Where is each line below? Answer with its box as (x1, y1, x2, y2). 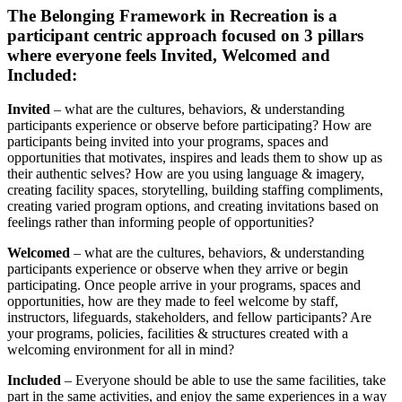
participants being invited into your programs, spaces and (7, 134, 328, 150)
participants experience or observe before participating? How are (7, 118, 371, 134)
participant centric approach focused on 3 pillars (7, 25, 363, 45)
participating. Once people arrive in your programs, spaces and (7, 277, 361, 293)
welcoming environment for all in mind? (7, 342, 234, 358)
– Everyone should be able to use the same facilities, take (61, 372, 386, 389)
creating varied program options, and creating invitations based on (7, 198, 379, 214)
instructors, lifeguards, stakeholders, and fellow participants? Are (7, 310, 371, 326)
